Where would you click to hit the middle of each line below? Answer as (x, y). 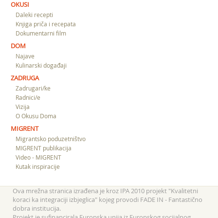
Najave (25, 56)
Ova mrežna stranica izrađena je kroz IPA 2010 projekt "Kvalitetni (106, 191)
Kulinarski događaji (41, 65)
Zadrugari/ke (33, 88)
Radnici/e (28, 97)
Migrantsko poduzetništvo (51, 139)
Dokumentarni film (41, 33)
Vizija (23, 107)
